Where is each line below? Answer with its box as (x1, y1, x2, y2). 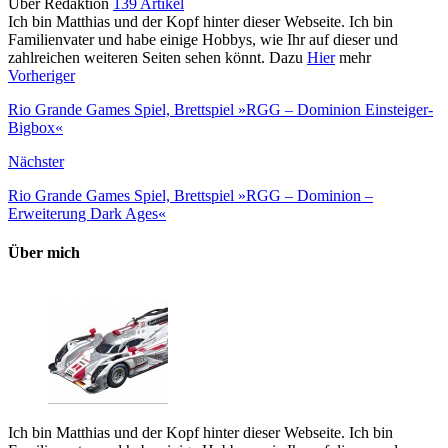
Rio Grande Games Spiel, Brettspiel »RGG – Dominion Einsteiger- (8, 100, 433, 118)
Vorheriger (8, 66, 75, 84)
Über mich (8, 244, 80, 262)
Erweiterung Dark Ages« (8, 204, 166, 222)
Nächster (8, 152, 64, 170)
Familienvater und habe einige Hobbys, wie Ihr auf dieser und (8, 30, 398, 48)
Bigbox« (8, 118, 63, 136)
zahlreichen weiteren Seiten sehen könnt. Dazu (8, 48, 307, 66)
